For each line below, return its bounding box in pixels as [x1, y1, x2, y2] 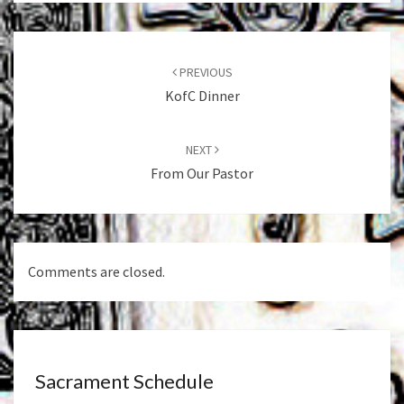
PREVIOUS [176, 64, 233, 80]
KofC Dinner [164, 87, 240, 105]
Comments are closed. [28, 262, 165, 281]
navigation [13, 53, 104, 78]
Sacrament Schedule [35, 369, 214, 394]
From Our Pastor [151, 164, 253, 182]
